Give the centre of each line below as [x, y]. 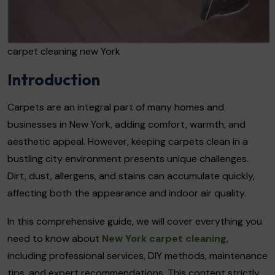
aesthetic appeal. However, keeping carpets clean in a [128, 141]
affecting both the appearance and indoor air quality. [127, 193]
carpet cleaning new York [64, 51]
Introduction [54, 79]
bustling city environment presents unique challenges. [128, 158]
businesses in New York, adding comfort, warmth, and [126, 124]
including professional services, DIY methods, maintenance [137, 255]
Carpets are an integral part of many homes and [116, 107]
